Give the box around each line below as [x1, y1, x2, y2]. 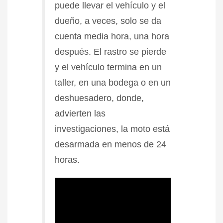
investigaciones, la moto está [55, 123, 170, 134]
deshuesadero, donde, [55, 93, 144, 103]
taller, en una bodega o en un [55, 77, 171, 88]
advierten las [55, 108, 106, 118]
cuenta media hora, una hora [55, 31, 169, 41]
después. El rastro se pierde [55, 46, 166, 57]
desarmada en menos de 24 [55, 139, 166, 149]
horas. [55, 154, 80, 165]
